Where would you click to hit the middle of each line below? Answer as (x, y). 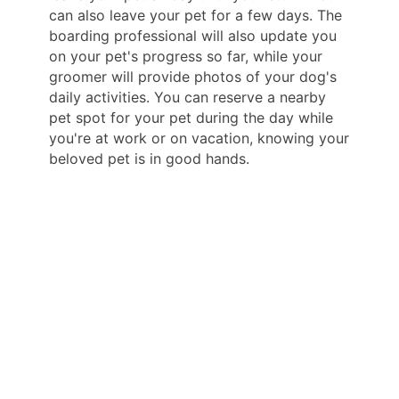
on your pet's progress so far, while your (186, 56)
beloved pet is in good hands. (149, 158)
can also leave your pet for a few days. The (195, 15)
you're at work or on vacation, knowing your (199, 138)
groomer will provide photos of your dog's (193, 76)
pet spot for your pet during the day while (191, 117)
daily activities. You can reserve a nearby (187, 97)
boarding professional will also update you (193, 35)
